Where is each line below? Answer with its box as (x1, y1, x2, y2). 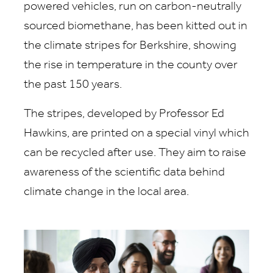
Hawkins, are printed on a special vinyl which (24, 127, 249, 140)
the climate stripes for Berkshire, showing (24, 40, 236, 52)
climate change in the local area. (24, 186, 189, 199)
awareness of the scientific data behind (24, 166, 225, 179)
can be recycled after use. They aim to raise (24, 147, 246, 160)
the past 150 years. (24, 79, 124, 91)
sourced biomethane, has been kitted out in (24, 20, 247, 33)
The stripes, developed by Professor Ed (24, 108, 224, 121)
